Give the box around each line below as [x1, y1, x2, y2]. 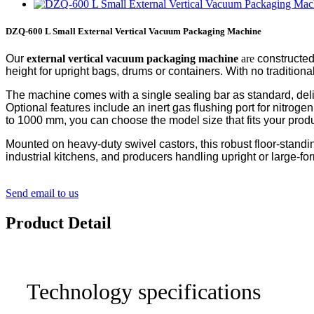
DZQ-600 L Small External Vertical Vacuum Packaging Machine [6, 26, 261, 37]
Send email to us [6, 187, 78, 200]
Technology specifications [27, 279, 261, 305]
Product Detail [6, 214, 111, 233]
